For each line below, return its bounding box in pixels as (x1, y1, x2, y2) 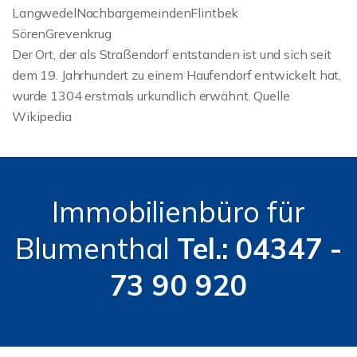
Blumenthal (14, 229, 178, 266)
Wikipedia (12, 108, 72, 124)
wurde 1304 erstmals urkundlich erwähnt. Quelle (12, 87, 290, 104)
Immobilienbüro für (52, 193, 305, 229)
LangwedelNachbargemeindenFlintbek (12, 4, 239, 21)
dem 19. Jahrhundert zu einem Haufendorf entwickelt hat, (12, 66, 342, 83)
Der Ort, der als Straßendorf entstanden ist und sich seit (12, 45, 331, 62)
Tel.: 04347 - (177, 229, 343, 266)
